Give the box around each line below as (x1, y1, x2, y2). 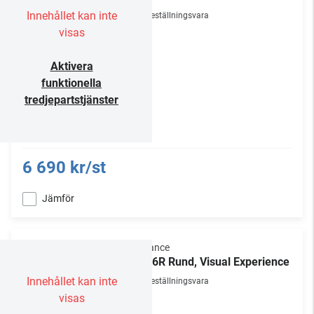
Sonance (132, 242, 170, 253)
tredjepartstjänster (25, 93, 118, 107)
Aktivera (50, 60, 93, 73)
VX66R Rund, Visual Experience (132, 255, 289, 268)
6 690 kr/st (22, 158, 106, 177)
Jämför (42, 193, 74, 204)
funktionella (41, 76, 102, 90)
